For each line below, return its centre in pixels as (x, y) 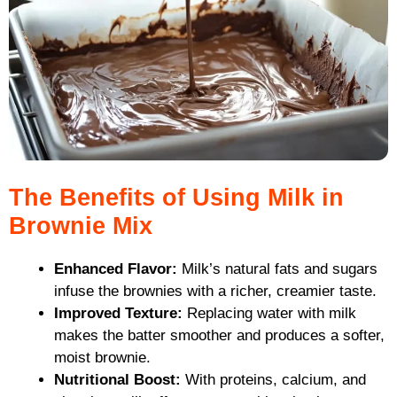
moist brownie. (102, 357)
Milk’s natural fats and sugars (277, 269)
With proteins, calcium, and (273, 379)
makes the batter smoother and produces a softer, (219, 335)
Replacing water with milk (269, 313)
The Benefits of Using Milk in (176, 197)
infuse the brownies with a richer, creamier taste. (215, 291)
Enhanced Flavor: (116, 269)
